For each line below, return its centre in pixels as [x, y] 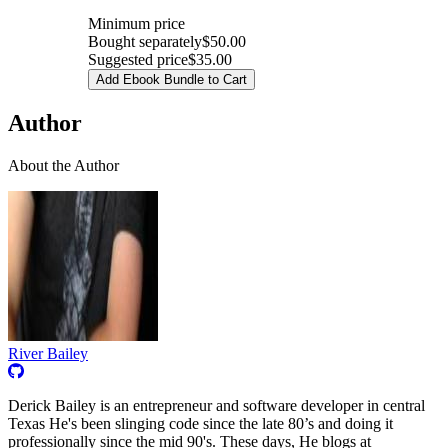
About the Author [63, 166]
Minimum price [136, 24]
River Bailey [48, 354]
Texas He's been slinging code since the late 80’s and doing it [200, 424]
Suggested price [138, 60]
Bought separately [145, 42]
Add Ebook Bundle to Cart [171, 80]
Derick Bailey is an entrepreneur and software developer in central [216, 406]
